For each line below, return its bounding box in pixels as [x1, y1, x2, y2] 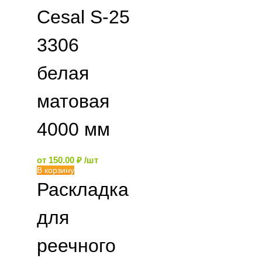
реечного [37, 235, 116, 256]
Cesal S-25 [37, 6, 130, 27]
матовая [37, 91, 109, 112]
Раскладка [37, 179, 129, 200]
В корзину [37, 166, 74, 175]
